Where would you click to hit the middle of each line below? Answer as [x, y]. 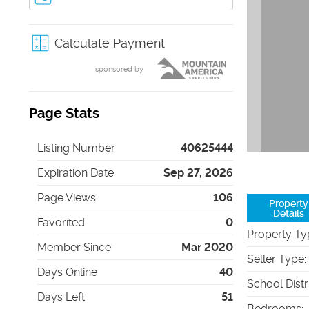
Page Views [67, 198]
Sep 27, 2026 [198, 173]
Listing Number [76, 148]
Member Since [74, 247]
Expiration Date [76, 173]
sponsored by [119, 69]
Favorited [61, 222]
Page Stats [64, 113]
